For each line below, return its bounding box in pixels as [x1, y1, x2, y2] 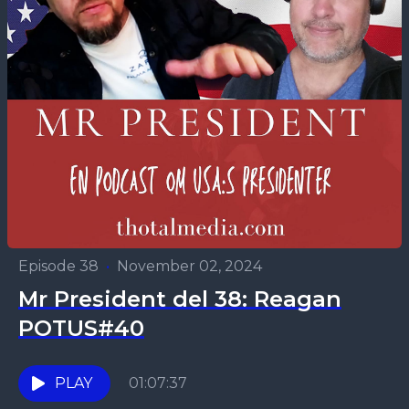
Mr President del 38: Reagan [18, 286, 341, 312]
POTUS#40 [18, 315, 144, 341]
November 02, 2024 [117, 257, 262, 275]
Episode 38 [18, 257, 99, 275]
